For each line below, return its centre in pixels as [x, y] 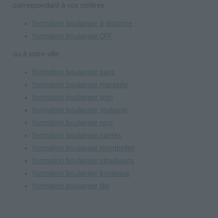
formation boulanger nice [73, 123]
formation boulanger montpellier [84, 148]
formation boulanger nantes [77, 135]
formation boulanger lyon [73, 97]
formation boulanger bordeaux [81, 173]
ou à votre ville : [37, 54]
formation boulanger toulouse [80, 110]
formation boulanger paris [73, 72]
